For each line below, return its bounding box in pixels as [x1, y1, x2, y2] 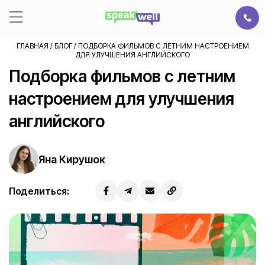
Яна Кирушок [38, 153, 105, 166]
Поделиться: [9, 185, 70, 197]
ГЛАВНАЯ [16, 41, 49, 50]
